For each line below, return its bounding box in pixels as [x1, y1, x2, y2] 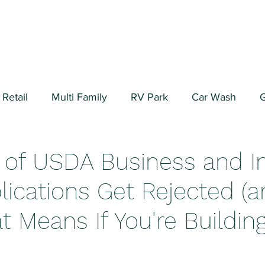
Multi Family [51, 91, 107, 103]
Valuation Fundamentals [86, 138, 198, 150]
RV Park [131, 91, 168, 103]
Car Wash [192, 91, 236, 103]
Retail [2, 91, 28, 103]
